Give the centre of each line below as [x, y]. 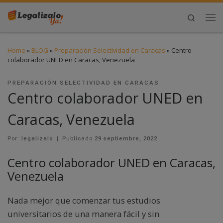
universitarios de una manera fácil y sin [83, 214]
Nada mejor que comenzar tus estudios [84, 200]
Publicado [79, 138]
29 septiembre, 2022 [126, 138]
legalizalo [37, 138]
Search [206, 17]
